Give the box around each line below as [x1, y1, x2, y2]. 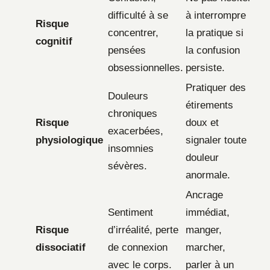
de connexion [108, 241, 168, 253]
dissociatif [36, 241, 86, 253]
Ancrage [186, 189, 223, 201]
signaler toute [186, 134, 246, 146]
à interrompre [186, 9, 246, 21]
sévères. [108, 160, 147, 172]
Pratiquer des [186, 81, 246, 93]
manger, [186, 224, 222, 236]
